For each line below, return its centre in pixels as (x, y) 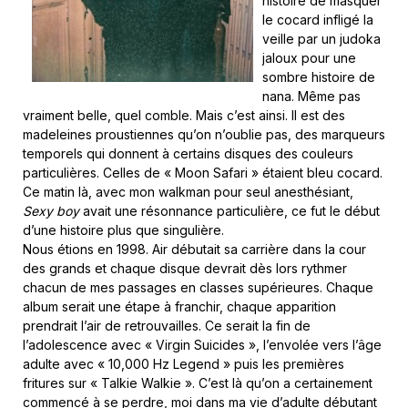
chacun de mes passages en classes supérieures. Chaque (198, 287)
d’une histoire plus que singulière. (123, 230)
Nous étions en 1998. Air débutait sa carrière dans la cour (194, 249)
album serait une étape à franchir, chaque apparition (179, 306)
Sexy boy (51, 211)
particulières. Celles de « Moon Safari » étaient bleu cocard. (203, 173)
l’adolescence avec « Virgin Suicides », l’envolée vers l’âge (202, 345)
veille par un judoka (321, 39)
